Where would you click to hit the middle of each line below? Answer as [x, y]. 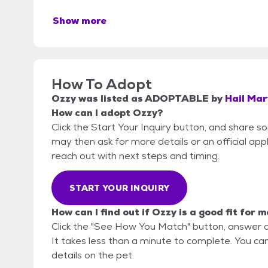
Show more [80, 21]
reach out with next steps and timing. [135, 156]
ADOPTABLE [177, 99]
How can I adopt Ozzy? [107, 113]
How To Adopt [102, 84]
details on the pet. [93, 255]
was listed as [110, 99]
